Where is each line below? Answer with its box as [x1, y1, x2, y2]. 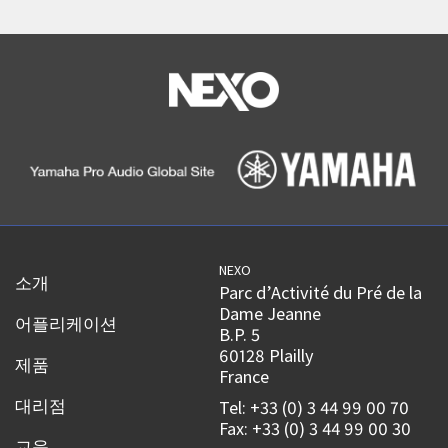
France [219, 365, 270, 389]
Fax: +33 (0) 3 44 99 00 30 [219, 417, 412, 441]
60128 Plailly [219, 344, 315, 368]
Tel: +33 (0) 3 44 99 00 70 [219, 396, 410, 420]
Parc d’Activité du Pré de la [219, 281, 423, 305]
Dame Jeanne [219, 302, 322, 326]
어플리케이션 [15, 313, 117, 336]
